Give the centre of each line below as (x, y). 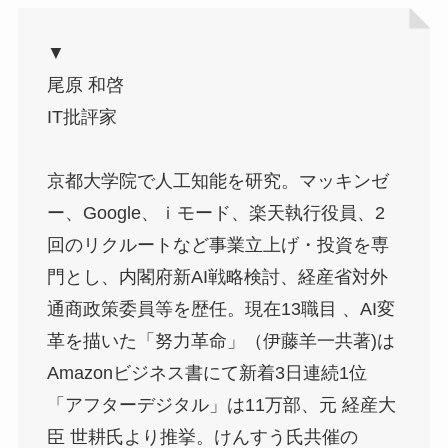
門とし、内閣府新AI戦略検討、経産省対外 (217, 276)
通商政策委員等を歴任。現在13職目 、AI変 (220, 308)
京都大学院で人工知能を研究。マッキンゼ (217, 180)
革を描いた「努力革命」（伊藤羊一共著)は (220, 340)
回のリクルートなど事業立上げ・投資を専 (217, 244)
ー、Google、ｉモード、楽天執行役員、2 (215, 212)
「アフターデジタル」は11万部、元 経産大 (221, 404)
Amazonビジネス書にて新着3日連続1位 (206, 372)
